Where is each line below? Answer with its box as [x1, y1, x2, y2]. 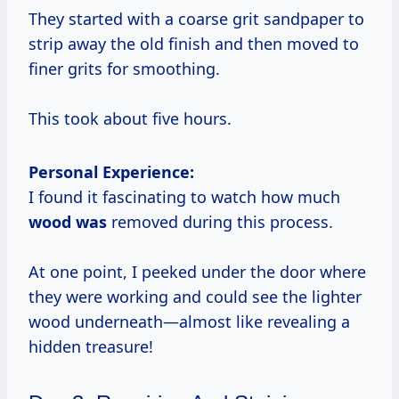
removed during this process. [107, 210, 333, 232]
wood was [28, 210, 107, 232]
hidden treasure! [28, 335, 153, 357]
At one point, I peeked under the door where [28, 260, 366, 282]
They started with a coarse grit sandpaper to [28, 7, 364, 29]
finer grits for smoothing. [28, 57, 220, 79]
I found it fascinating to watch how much [28, 185, 340, 208]
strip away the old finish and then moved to [28, 32, 359, 54]
